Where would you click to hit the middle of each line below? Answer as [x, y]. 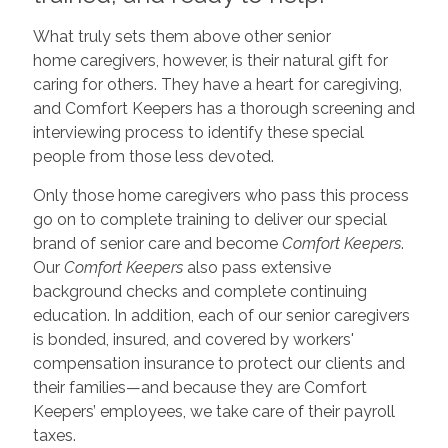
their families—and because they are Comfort [199, 387]
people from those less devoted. [153, 156]
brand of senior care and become [157, 243]
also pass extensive [256, 267]
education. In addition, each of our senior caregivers [221, 315]
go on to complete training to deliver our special [209, 219]
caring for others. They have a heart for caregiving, [217, 84]
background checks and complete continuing [199, 291]
